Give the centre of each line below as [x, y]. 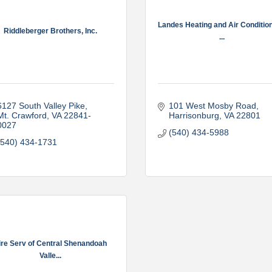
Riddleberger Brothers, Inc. [50, 31]
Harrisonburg [194, 115]
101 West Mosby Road [212, 106]
